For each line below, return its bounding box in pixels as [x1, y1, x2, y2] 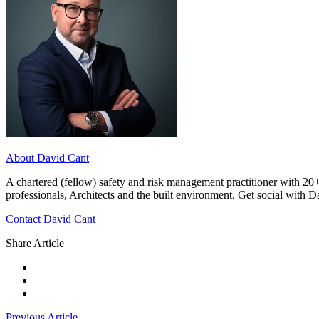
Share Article [6, 236, 64, 249]
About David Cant [6, 151, 89, 164]
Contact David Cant [6, 212, 95, 225]
